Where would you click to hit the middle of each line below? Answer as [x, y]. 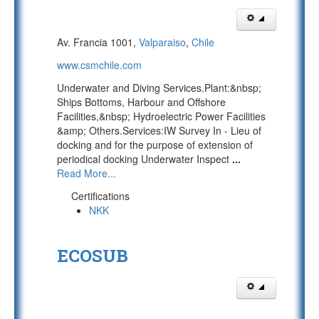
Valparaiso [162, 42]
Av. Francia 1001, [98, 42]
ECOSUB [93, 256]
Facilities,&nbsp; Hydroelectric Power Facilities [161, 116]
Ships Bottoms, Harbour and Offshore [141, 102]
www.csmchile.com [99, 65]
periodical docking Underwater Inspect [145, 159]
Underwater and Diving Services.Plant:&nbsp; [159, 88]
